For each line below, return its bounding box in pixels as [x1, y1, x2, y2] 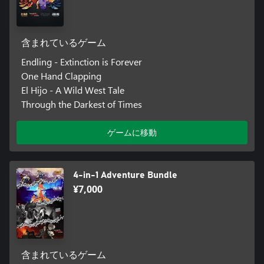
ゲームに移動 [107, 126, 157, 138]
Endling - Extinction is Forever [21, 55, 142, 68]
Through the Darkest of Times [21, 97, 142, 110]
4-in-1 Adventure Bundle [73, 170, 177, 180]
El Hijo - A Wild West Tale [21, 83, 124, 96]
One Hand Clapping [21, 69, 101, 82]
